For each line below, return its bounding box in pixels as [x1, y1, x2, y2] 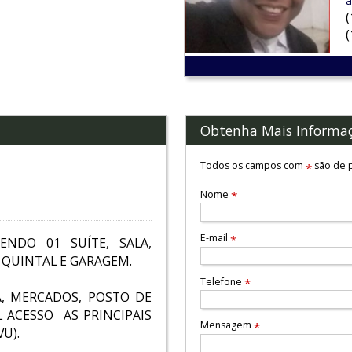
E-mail [200, 231, 230, 245]
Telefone [200, 274, 244, 288]
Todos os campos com [200, 159, 306, 173]
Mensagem [200, 318, 254, 332]
